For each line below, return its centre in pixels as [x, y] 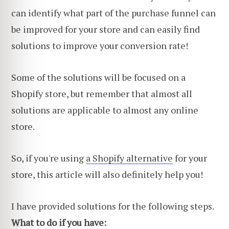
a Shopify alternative [129, 158]
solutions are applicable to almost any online [105, 110]
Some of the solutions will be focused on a [98, 77]
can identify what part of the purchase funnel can [113, 13]
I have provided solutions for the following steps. [113, 206]
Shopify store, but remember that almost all [102, 94]
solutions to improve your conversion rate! [100, 46]
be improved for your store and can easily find [106, 29]
